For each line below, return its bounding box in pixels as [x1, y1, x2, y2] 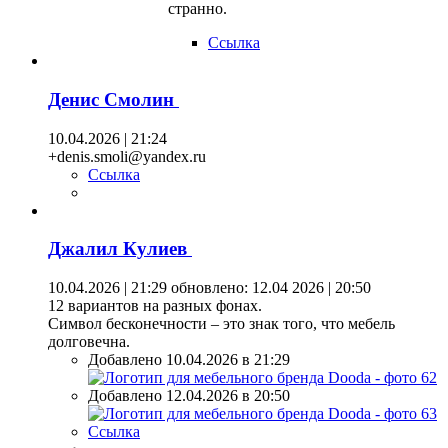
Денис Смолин [48, 89, 179, 110]
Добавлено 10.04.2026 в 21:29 [88, 351, 290, 369]
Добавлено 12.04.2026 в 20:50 [88, 387, 290, 405]
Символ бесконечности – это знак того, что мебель [48, 315, 395, 333]
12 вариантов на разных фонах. [48, 297, 262, 315]
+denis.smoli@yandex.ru [48, 147, 206, 165]
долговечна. [48, 333, 130, 351]
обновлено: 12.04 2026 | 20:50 [167, 279, 371, 297]
